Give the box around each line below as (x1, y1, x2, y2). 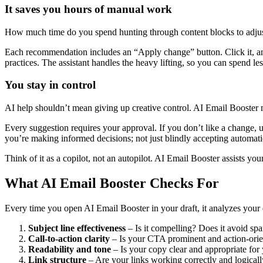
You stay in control (5, 79, 96, 92)
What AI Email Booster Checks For (5, 175, 219, 191)
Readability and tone (28, 244, 111, 254)
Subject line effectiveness (28, 222, 126, 233)
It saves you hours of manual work (5, 2, 172, 15)
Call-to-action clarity (28, 233, 110, 244)
